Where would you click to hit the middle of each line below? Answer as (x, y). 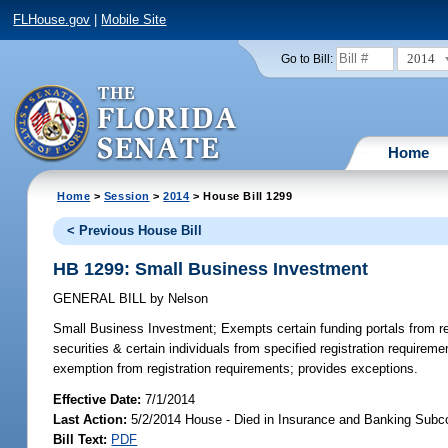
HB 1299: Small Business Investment (211, 268)
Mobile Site (134, 20)
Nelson (186, 299)
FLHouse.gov (52, 20)
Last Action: (90, 419)
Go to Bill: (306, 58)
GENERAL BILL (102, 299)
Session (126, 195)
